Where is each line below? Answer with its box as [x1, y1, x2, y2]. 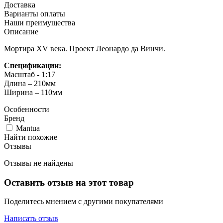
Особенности [4, 105, 49, 113]
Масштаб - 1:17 [4, 70, 55, 79]
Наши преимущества [4, 18, 75, 27]
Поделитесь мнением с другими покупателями [4, 197, 163, 206]
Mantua [14, 123, 40, 132]
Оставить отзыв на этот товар [4, 177, 134, 188]
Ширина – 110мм [4, 88, 62, 97]
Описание [4, 27, 38, 36]
